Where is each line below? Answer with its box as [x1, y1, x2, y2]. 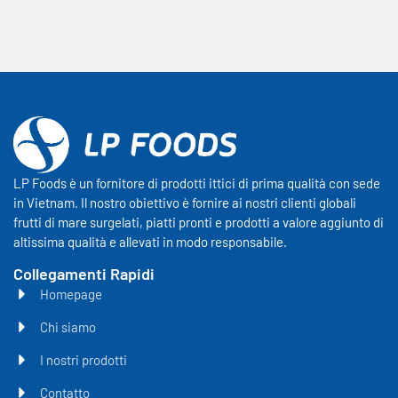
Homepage [40, 286, 102, 303]
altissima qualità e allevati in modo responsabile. [13, 233, 287, 250]
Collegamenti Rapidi [13, 264, 155, 284]
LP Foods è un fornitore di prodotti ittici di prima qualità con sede [13, 174, 380, 191]
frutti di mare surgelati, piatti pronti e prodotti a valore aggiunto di [13, 213, 384, 230]
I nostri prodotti [40, 352, 127, 369]
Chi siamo [40, 319, 96, 336]
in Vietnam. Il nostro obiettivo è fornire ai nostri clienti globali [13, 194, 356, 211]
